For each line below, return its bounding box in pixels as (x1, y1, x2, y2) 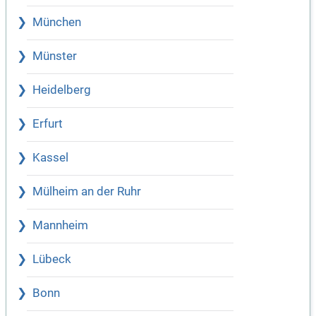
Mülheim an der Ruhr (32, 185, 141, 199)
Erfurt (32, 117, 63, 131)
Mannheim (32, 219, 88, 233)
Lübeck (32, 253, 71, 267)
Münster (32, 49, 77, 63)
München (32, 16, 81, 30)
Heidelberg (32, 83, 91, 97)
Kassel (32, 151, 68, 165)
